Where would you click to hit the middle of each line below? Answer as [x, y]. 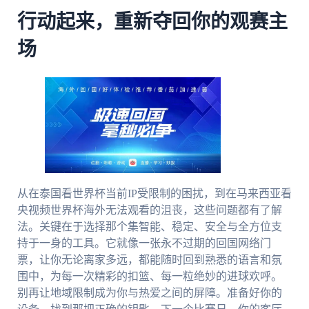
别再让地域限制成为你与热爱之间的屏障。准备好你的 [149, 293]
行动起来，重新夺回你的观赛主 [152, 22]
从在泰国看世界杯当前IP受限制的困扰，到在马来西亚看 [154, 194]
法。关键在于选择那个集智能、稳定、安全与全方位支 [149, 227]
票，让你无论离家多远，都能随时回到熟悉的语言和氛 [149, 260]
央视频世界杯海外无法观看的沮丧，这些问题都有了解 [149, 210]
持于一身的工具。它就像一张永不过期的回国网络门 [144, 243]
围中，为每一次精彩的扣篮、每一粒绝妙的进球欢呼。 [149, 277]
